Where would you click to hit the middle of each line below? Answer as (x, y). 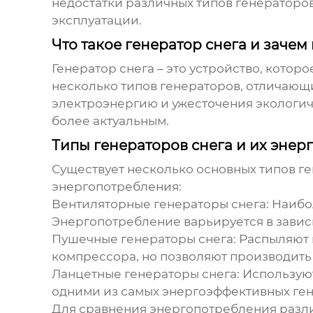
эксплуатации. (96, 21)
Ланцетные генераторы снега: (145, 274)
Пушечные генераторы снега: (144, 239)
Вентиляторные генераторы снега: (160, 204)
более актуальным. (110, 121)
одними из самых (107, 292)
